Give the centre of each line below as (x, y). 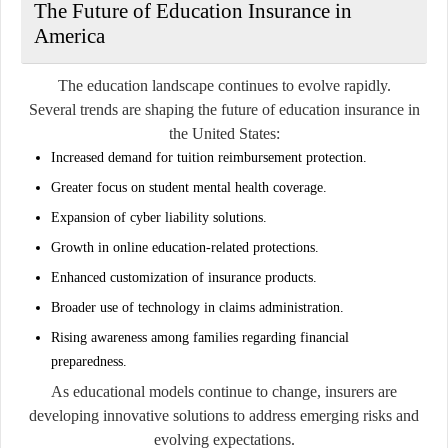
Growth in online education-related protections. (185, 247)
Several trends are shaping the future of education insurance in (224, 109)
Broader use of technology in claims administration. (197, 307)
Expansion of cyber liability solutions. (159, 217)
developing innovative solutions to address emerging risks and (224, 415)
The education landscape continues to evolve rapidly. (224, 85)
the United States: (224, 133)
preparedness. (89, 361)
